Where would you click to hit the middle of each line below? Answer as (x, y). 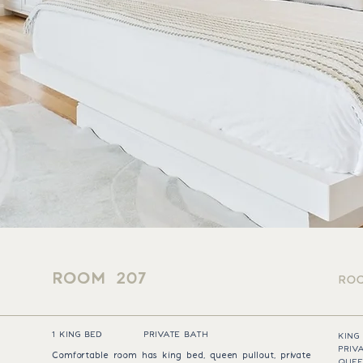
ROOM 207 (100, 279)
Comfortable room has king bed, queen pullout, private (181, 355)
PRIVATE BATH (176, 335)
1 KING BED (77, 335)
